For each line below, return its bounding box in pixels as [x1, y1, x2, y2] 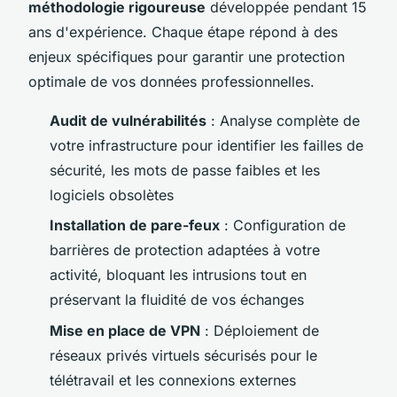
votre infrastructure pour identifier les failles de [50, 136, 363, 154]
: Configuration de [220, 216, 346, 235]
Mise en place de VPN [50, 321, 200, 339]
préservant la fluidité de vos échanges [50, 291, 304, 309]
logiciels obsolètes [50, 185, 174, 204]
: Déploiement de [200, 321, 319, 339]
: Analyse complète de [206, 111, 360, 129]
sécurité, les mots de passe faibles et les [50, 160, 320, 179]
